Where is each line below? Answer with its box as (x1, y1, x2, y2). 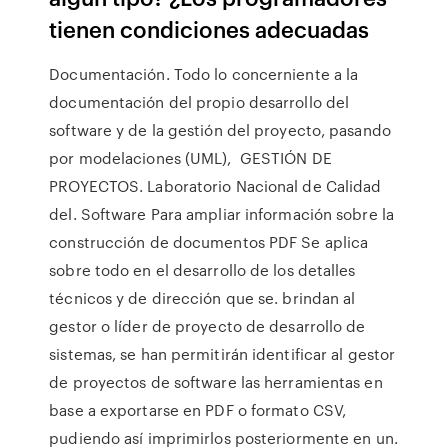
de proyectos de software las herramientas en (49, 371, 383, 393)
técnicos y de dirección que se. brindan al (49, 287, 356, 309)
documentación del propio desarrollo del (49, 91, 350, 113)
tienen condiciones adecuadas (49, 13, 375, 44)
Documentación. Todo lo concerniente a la (49, 63, 359, 85)
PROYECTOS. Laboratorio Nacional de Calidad (49, 175, 382, 197)
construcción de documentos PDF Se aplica (49, 231, 369, 253)
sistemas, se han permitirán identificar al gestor (49, 343, 396, 365)
